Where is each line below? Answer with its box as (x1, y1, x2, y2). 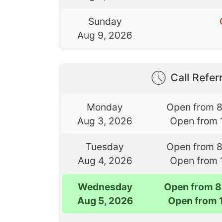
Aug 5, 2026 (77, 194, 133, 207)
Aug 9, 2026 (77, 29, 133, 42)
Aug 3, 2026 (77, 114, 133, 127)
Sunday (88, 15, 122, 28)
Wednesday (78, 180, 133, 193)
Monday (87, 101, 123, 113)
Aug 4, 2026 (77, 154, 132, 166)
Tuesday (86, 140, 124, 153)
